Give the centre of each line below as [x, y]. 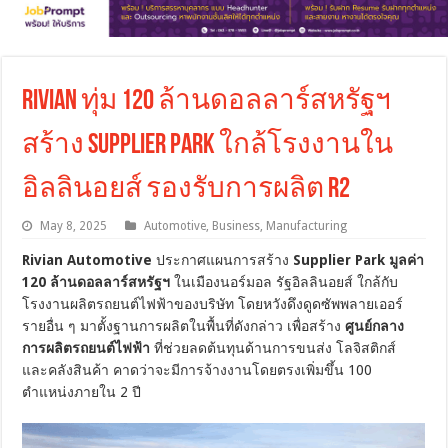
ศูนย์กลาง [375, 325]
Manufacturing [307, 225]
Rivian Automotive [87, 259]
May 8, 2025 [74, 225]
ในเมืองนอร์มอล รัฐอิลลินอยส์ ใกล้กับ [284, 281]
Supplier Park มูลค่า [359, 259]
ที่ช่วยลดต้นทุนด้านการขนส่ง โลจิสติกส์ [273, 347]
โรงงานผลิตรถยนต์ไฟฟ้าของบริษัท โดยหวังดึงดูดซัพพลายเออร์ [213, 303]
